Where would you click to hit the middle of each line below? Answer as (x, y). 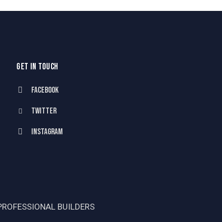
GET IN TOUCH (37, 66)
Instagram (47, 132)
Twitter (44, 111)
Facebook (45, 90)
